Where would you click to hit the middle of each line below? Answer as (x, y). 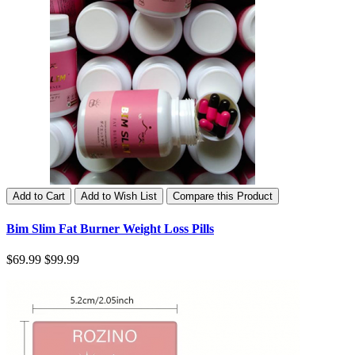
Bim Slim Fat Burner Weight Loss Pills (110, 228)
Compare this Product (223, 197)
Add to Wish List (119, 197)
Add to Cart (39, 197)
